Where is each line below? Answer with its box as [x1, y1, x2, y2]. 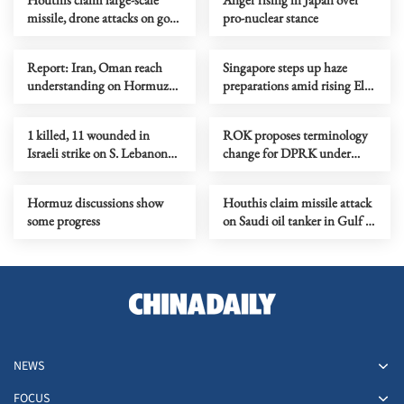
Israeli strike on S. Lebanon [27, 143, 168, 161]
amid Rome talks [27, 161, 116, 179]
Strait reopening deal [27, 94, 136, 112]
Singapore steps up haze [222, 58, 347, 76]
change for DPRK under [222, 143, 351, 161]
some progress [27, 211, 100, 229]
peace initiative [222, 161, 302, 179]
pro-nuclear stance [222, 8, 318, 26]
